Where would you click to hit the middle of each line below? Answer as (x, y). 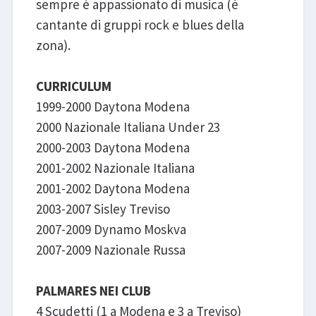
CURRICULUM (73, 86)
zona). (53, 45)
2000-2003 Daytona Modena (113, 147)
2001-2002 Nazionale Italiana (115, 168)
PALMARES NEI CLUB (93, 290)
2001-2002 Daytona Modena (113, 188)
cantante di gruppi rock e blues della (140, 24)
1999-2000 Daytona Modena (113, 106)
